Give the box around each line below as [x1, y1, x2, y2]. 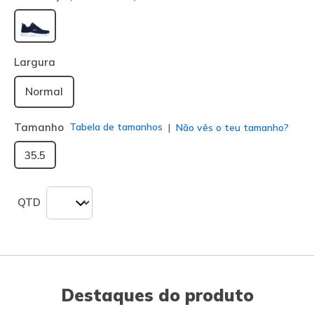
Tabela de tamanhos [69, 121, 163, 134]
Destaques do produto [60, 284, 254, 306]
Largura [14, 55, 55, 69]
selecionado [35, 39, 99, 54]
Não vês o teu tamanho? [173, 121, 289, 134]
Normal [25, 84, 63, 98]
